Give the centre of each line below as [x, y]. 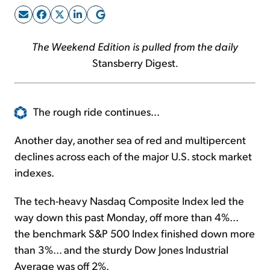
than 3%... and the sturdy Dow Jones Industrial [121, 250]
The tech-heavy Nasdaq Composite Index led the [129, 201]
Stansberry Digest [133, 62]
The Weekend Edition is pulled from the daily [135, 46]
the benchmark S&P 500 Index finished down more [135, 233]
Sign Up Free [135, 35]
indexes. [34, 172]
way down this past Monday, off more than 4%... [126, 217]
